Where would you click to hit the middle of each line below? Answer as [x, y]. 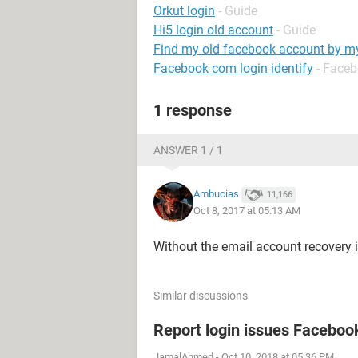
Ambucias [216, 194]
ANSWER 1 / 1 [188, 150]
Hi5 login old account [213, 30]
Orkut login [184, 11]
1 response [193, 110]
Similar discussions [201, 296]
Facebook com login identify [233, 68]
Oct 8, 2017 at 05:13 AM [247, 210]
